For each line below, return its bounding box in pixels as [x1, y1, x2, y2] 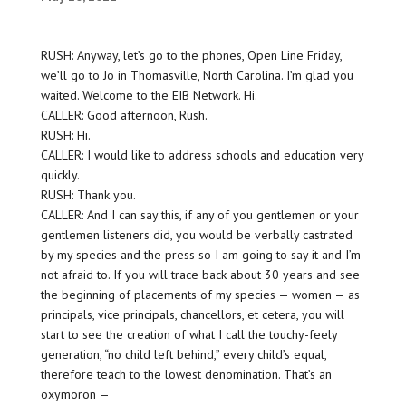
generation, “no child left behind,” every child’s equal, [40, 346, 326, 363]
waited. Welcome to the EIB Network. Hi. [40, 87, 257, 104]
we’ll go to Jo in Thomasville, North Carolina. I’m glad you [40, 67, 353, 84]
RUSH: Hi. [40, 127, 91, 144]
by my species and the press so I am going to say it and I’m [40, 246, 361, 264]
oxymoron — [40, 386, 110, 403]
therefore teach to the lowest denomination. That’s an [40, 366, 332, 383]
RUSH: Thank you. [40, 187, 136, 204]
